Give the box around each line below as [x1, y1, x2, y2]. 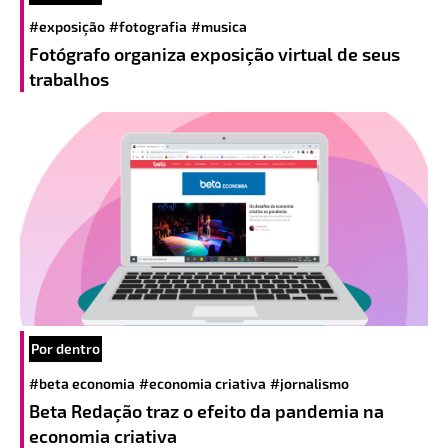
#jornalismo [270, 375, 349, 393]
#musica [191, 17, 247, 35]
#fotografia [109, 17, 187, 35]
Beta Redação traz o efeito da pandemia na [29, 400, 384, 423]
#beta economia [29, 375, 135, 393]
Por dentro [31, 340, 100, 358]
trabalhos [29, 67, 109, 90]
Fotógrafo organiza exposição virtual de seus [29, 42, 400, 65]
